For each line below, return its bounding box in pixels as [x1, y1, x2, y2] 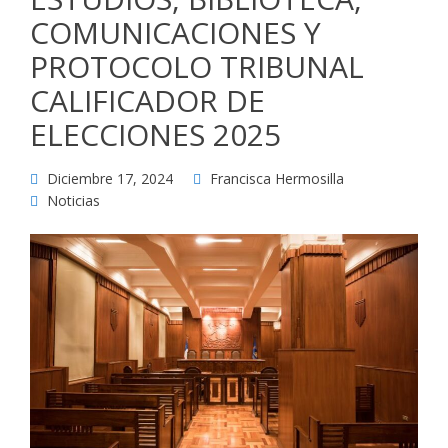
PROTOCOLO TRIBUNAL [30, 46, 364, 88]
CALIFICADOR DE [30, 80, 265, 122]
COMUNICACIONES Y [30, 12, 321, 54]
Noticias [47, 191, 100, 211]
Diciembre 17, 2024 [47, 169, 173, 189]
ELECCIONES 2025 [30, 114, 281, 156]
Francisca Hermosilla [210, 169, 344, 189]
